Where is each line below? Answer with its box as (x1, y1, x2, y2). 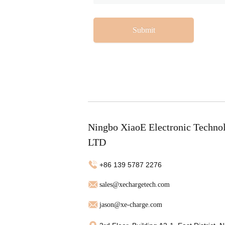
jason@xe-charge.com (99, 201, 163, 209)
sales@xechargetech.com (99, 181, 170, 189)
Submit (132, 26, 155, 35)
